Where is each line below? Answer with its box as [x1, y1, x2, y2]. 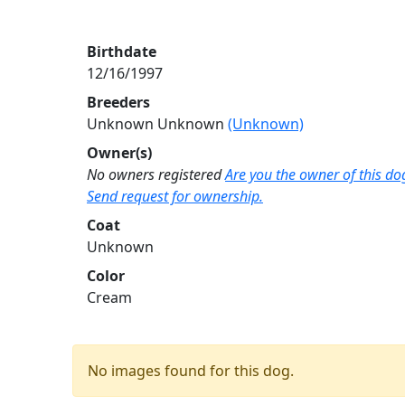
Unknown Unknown [87, 114, 228, 134]
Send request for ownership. [87, 186, 263, 206]
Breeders [87, 92, 150, 112]
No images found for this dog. [88, 361, 294, 381]
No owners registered [87, 165, 221, 184]
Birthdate [87, 42, 156, 61]
